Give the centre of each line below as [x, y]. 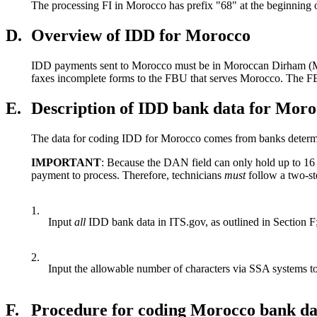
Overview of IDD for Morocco [141, 36]
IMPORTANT [66, 162]
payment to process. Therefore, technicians [128, 175]
